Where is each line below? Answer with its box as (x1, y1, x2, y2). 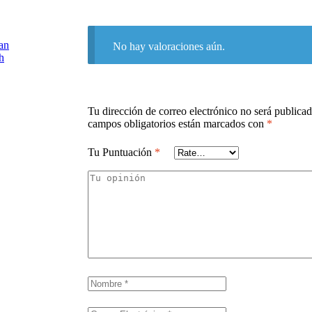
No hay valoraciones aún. (112, 40, 225, 52)
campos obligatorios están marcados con (88, 118, 267, 130)
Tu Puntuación (88, 146, 155, 158)
